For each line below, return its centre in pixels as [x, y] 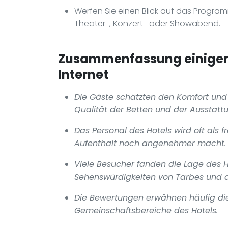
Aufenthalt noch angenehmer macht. [150, 143]
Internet [83, 74]
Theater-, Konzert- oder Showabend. [147, 23]
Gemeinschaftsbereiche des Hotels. [146, 210]
